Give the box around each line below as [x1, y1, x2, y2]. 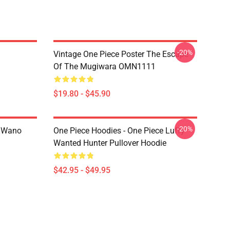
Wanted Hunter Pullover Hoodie [53, 138, 166, 148]
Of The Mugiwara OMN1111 [53, 62, 156, 71]
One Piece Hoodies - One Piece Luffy [53, 126, 185, 136]
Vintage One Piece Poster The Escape [53, 49, 188, 59]
